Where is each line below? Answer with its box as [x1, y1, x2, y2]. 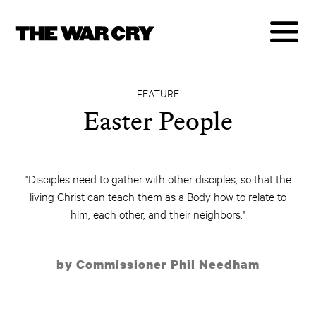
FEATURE [137, 86, 179, 99]
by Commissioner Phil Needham [56, 256, 260, 272]
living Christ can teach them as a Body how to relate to [30, 188, 286, 203]
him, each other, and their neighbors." [71, 206, 245, 221]
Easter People [83, 106, 233, 136]
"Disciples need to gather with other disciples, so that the [25, 171, 291, 186]
